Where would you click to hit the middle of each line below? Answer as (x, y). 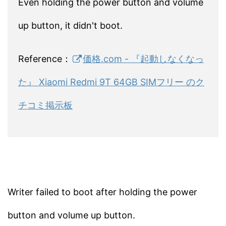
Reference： (45, 59)
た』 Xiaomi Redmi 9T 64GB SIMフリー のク (111, 82)
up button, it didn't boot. (70, 25)
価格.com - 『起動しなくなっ (144, 59)
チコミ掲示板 (45, 105)
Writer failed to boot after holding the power (102, 192)
